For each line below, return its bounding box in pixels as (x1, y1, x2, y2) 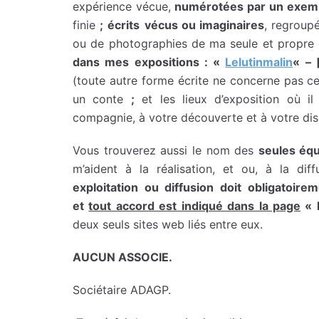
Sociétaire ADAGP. (73, 282, 171, 297)
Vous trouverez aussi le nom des (73, 142, 258, 157)
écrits (108, 17, 140, 32)
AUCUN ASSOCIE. (73, 249, 172, 264)
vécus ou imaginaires (144, 17, 264, 32)
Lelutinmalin (225, 54, 293, 69)
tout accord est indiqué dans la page (88, 198, 301, 213)
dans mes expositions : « (73, 54, 226, 69)
